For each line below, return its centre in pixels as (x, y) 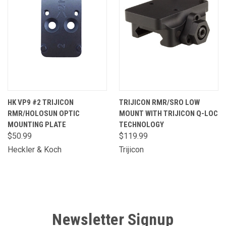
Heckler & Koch (35, 150)
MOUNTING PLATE (37, 125)
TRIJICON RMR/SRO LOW (159, 102)
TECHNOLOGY (142, 125)
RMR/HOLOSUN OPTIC (44, 114)
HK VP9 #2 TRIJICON (41, 102)
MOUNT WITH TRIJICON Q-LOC (168, 114)
